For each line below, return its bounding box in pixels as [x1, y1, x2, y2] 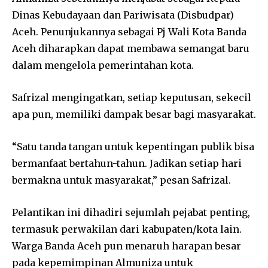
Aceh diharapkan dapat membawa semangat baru [12, 42, 249, 54]
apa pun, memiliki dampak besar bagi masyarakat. [12, 108, 256, 120]
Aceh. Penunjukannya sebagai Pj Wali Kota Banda [12, 25, 246, 38]
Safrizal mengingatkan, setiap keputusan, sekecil [12, 91, 251, 103]
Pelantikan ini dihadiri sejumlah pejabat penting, [12, 206, 250, 218]
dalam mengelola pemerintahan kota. [12, 59, 194, 71]
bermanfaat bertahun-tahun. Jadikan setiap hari [12, 157, 242, 169]
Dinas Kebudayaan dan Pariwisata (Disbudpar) [12, 8, 234, 21]
